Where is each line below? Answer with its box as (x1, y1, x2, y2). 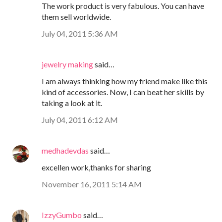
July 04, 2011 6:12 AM (42, 114, 118, 124)
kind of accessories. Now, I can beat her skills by (42, 87, 204, 97)
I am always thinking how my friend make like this (42, 76, 208, 86)
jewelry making (42, 59, 93, 69)
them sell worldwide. (42, 11, 111, 21)
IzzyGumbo (42, 210, 82, 220)
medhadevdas (42, 145, 89, 155)
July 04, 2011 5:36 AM (42, 28, 118, 38)
